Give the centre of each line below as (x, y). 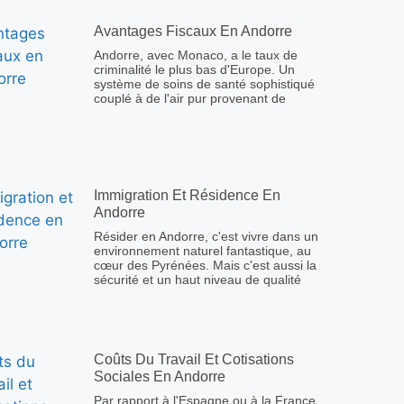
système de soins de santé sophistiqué (204, 84)
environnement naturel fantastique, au (202, 251)
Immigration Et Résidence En (187, 196)
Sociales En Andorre (160, 377)
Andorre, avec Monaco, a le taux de (196, 55)
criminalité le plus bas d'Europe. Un (194, 70)
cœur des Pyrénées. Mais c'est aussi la (205, 266)
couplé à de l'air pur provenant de (190, 99)
